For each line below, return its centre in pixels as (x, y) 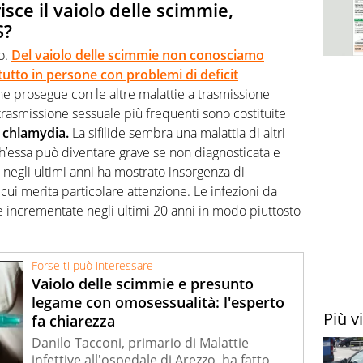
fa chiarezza (73, 320)
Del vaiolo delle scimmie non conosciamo (138, 56)
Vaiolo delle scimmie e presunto (143, 283)
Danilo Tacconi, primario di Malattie (140, 342)
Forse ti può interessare (92, 265)
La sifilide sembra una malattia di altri (177, 133)
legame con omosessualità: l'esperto (158, 302)
